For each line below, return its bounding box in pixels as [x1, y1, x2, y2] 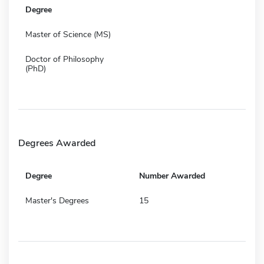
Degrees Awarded [18, 136, 95, 150]
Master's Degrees [25, 194, 89, 206]
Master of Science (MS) [25, 28, 111, 40]
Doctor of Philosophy [25, 53, 104, 65]
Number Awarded [139, 170, 205, 181]
